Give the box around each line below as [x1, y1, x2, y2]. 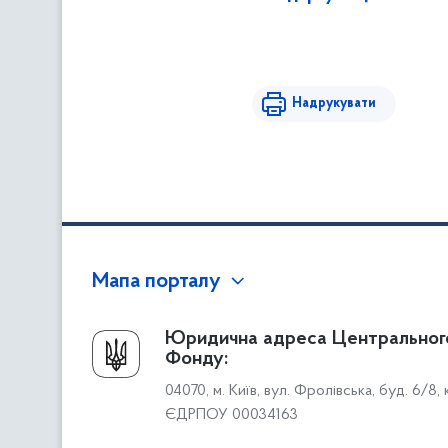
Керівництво [92, 358, 167, 373]
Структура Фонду [92, 388, 206, 403]
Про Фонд [92, 329, 173, 347]
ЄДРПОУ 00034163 [165, 407, 298, 423]
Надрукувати [292, 96, 376, 111]
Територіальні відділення [92, 418, 246, 433]
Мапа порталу [92, 271, 221, 293]
